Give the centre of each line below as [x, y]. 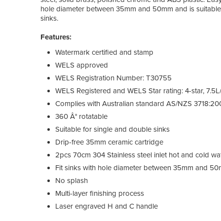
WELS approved [82, 65]
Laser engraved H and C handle [107, 206]
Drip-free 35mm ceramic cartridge [109, 142]
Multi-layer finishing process [100, 193]
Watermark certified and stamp [104, 52]
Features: [56, 37]
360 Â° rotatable [81, 116]
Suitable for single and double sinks [112, 129]
